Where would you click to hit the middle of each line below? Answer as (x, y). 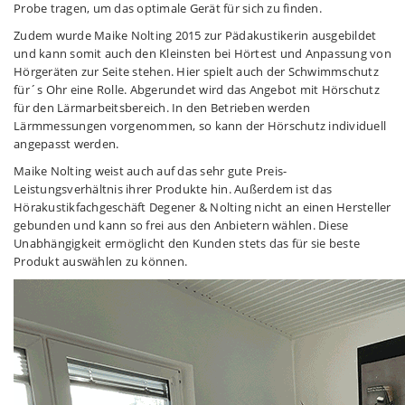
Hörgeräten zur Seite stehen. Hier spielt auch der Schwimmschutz (196, 71)
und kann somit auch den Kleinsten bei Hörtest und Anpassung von (202, 53)
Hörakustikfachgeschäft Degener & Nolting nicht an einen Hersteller (202, 207)
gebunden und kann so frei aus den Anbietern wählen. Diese (181, 225)
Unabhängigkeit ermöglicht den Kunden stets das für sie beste (187, 243)
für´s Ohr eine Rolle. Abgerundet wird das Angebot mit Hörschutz (197, 89)
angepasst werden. (66, 144)
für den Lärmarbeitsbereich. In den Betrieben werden (162, 108)
